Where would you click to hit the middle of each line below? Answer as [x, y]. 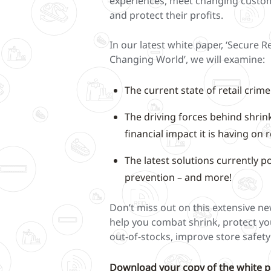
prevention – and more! [178, 177]
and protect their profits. [166, 15]
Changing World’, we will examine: [187, 59]
